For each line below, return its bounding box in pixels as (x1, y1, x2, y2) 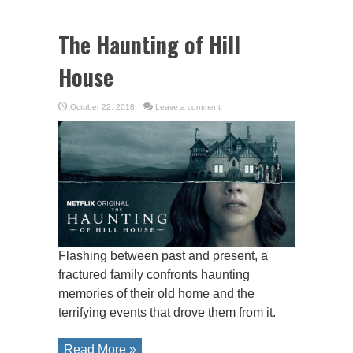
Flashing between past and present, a (58, 249, 268, 263)
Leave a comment (155, 102, 221, 112)
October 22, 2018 (70, 102, 135, 112)
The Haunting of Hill (58, 28, 240, 61)
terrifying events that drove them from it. (58, 306, 276, 320)
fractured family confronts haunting (58, 268, 250, 282)
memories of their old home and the (58, 287, 255, 301)
